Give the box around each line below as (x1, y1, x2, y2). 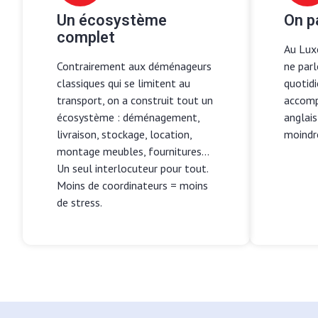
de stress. (57, 194, 102, 209)
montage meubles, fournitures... (57, 143, 209, 158)
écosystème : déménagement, (57, 109, 199, 124)
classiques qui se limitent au (57, 75, 190, 90)
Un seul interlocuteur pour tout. (57, 160, 208, 175)
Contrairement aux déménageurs (57, 58, 212, 73)
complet (57, 26, 115, 49)
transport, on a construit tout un (57, 92, 213, 107)
